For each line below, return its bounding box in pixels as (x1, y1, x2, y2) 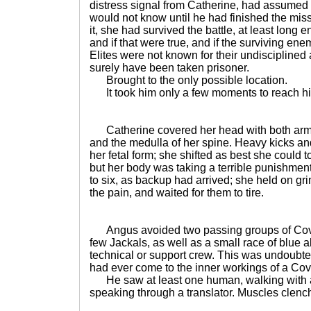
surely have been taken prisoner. (90, 62, 249, 74)
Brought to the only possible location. (90, 74, 287, 86)
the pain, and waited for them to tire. (90, 187, 264, 199)
